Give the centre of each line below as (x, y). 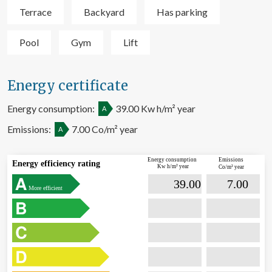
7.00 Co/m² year (105, 129)
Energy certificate (68, 85)
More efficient (45, 188)
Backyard (104, 12)
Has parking (182, 12)
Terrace (36, 12)
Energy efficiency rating (56, 163)
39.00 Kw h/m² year (155, 108)
